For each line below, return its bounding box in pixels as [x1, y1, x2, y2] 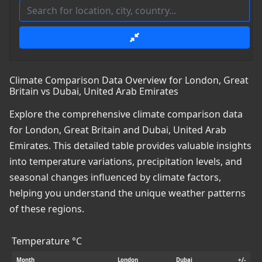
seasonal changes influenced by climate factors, [9, 171, 221, 184]
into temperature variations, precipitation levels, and [9, 155, 242, 168]
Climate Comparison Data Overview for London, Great [9, 74, 249, 87]
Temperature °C [12, 235, 82, 248]
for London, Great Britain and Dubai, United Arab [9, 123, 226, 137]
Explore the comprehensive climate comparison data [9, 108, 243, 121]
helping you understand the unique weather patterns [9, 187, 246, 200]
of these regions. [9, 202, 84, 216]
